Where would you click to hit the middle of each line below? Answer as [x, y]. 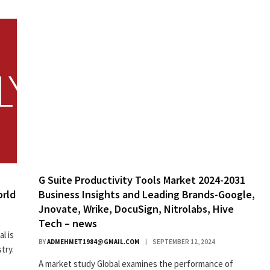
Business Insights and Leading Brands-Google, [147, 194]
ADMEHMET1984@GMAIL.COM [93, 241]
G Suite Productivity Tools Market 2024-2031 [142, 180]
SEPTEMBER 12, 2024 [184, 241]
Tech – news [68, 223]
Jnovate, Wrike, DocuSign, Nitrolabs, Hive [136, 209]
